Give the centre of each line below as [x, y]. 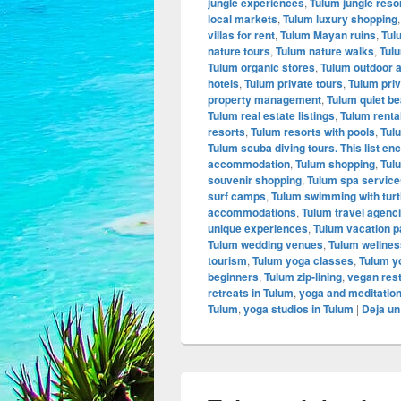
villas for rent [241, 35]
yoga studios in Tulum [299, 309]
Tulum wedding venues [265, 245]
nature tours [239, 51]
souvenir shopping [255, 180]
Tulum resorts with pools [313, 132]
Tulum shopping [335, 164]
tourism [227, 261]
